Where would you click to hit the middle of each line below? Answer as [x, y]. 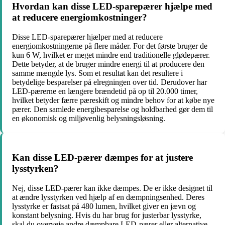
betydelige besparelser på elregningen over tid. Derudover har [109, 82]
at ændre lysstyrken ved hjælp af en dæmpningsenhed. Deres [108, 197]
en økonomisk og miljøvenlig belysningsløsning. [89, 118]
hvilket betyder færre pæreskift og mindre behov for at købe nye [113, 100]
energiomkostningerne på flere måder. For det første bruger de [110, 46]
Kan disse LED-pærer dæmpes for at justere [102, 158]
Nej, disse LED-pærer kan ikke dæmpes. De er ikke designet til [112, 188]
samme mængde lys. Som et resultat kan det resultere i [97, 73]
